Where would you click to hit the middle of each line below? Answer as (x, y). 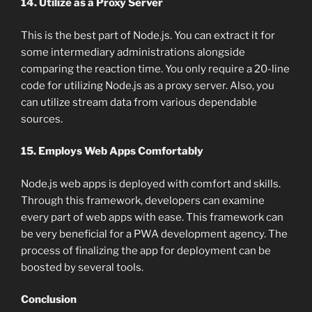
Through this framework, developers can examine (143, 200)
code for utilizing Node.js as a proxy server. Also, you (148, 85)
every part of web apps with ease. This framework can (152, 217)
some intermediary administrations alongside (133, 52)
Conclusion (49, 300)
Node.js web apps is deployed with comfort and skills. (151, 184)
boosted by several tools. (82, 267)
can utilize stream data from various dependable (139, 102)
